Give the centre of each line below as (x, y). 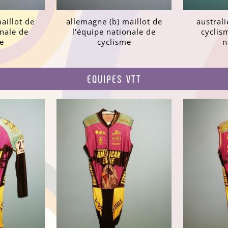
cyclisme (114, 42)
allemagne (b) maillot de (114, 22)
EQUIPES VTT (114, 78)
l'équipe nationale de (114, 32)
